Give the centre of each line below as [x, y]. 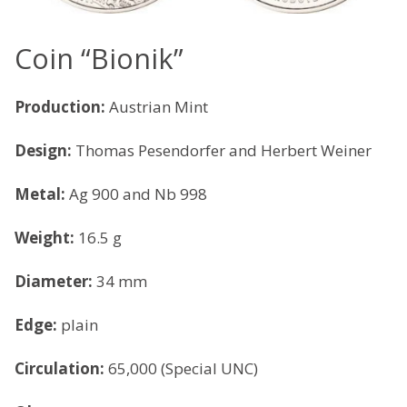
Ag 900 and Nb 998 [138, 194]
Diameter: [55, 281]
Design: [45, 150]
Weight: [46, 237]
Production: [62, 106]
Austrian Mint [159, 106]
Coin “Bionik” [99, 58]
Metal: [42, 194]
